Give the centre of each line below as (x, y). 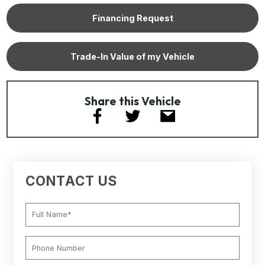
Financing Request (132, 18)
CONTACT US (72, 180)
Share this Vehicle (132, 101)
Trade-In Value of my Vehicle (132, 56)
